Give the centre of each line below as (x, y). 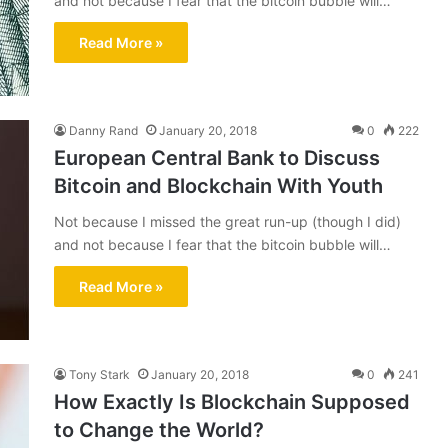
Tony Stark (99, 374)
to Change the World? (159, 430)
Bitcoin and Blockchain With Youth (218, 186)
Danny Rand (103, 130)
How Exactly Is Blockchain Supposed (232, 402)
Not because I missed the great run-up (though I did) (227, 221)
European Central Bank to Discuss (217, 158)
